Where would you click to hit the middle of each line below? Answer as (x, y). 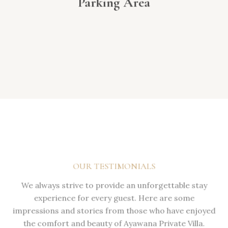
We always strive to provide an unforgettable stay (114, 185)
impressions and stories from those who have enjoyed (114, 211)
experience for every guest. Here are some (114, 198)
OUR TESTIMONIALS (114, 165)
